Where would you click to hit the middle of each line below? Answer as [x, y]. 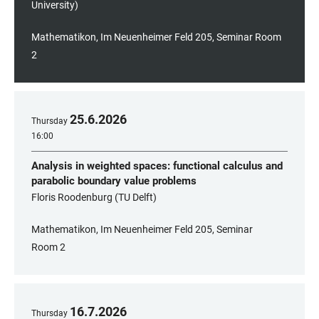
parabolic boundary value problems [114, 181]
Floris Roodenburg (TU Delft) [94, 197]
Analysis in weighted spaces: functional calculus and [157, 166]
